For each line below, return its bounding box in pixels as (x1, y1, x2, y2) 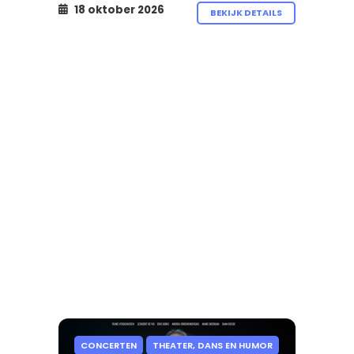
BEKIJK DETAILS (210, 6, 282, 19)
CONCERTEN (81, 338, 137, 352)
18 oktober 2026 (72, 2, 164, 17)
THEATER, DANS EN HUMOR (153, 338, 273, 352)
